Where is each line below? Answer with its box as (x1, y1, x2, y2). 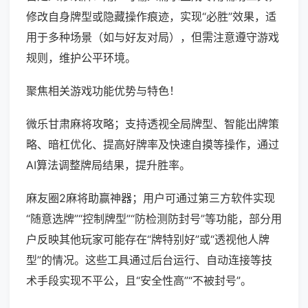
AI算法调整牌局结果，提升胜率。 (26, 158, 190, 173)
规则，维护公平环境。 (26, 51, 136, 65)
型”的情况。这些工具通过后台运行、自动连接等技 (26, 253, 272, 267)
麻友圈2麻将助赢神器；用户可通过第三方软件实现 (26, 191, 275, 206)
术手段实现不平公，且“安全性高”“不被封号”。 (26, 274, 252, 288)
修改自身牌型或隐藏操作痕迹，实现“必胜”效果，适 (26, 10, 276, 24)
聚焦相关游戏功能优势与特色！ (26, 84, 180, 98)
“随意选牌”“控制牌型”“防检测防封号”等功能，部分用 (26, 212, 282, 226)
